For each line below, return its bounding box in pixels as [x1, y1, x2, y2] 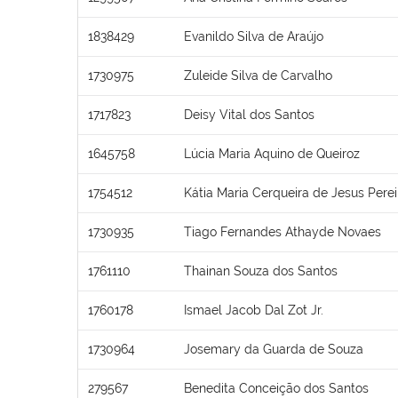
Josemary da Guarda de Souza [184, 341, 363, 356]
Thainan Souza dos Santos [184, 263, 338, 278]
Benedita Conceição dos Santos [184, 380, 369, 395]
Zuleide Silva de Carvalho [184, 68, 332, 83]
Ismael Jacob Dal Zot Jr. [184, 302, 323, 317]
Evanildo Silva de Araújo [184, 28, 323, 44]
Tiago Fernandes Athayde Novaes [184, 224, 381, 239]
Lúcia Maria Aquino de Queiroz [184, 146, 360, 161]
